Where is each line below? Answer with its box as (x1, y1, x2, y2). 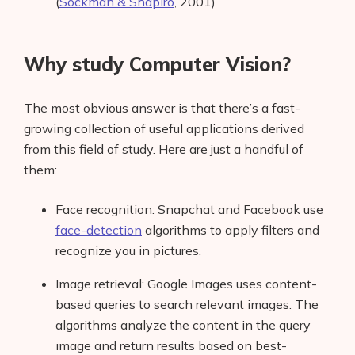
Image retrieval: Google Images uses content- (55, 276, 317, 292)
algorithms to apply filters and (142, 222, 319, 238)
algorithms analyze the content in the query (55, 317, 311, 333)
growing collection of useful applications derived (24, 120, 304, 136)
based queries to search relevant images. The (55, 296, 319, 312)
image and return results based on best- (55, 338, 287, 353)
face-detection (55, 222, 142, 238)
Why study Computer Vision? (24, 52, 291, 76)
